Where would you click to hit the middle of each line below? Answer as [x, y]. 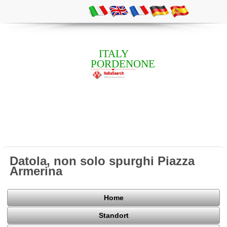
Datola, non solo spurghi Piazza [102, 161]
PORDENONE [123, 64]
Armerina [36, 171]
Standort [113, 216]
